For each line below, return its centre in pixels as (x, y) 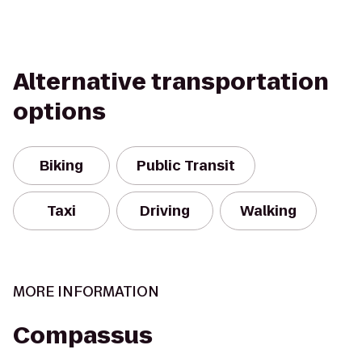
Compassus (83, 336)
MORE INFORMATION (86, 292)
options (59, 112)
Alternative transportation (171, 82)
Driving (165, 211)
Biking (61, 166)
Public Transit (186, 166)
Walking (268, 211)
